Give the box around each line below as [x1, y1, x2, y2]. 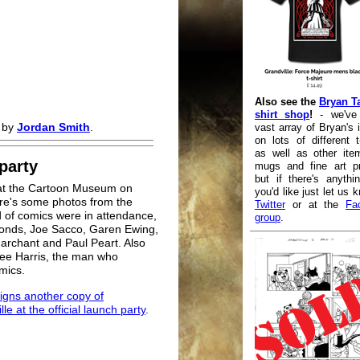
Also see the [255, 96, 319, 108]
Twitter [255, 198, 285, 211]
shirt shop [255, 108, 310, 121]
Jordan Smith [17, 121, 90, 133]
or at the [285, 198, 346, 211]
